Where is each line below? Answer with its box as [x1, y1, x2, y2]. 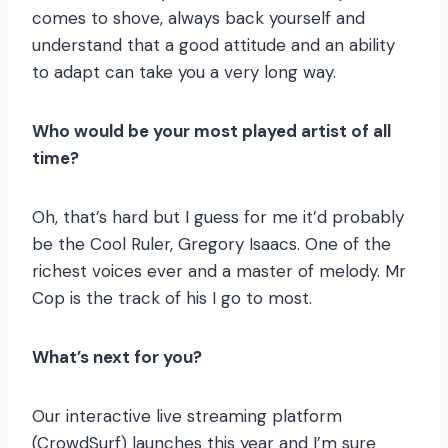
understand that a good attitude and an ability [32, 34, 395, 57]
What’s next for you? [32, 346, 202, 369]
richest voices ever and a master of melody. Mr [32, 260, 406, 283]
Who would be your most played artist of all [32, 120, 391, 143]
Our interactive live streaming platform [32, 405, 342, 428]
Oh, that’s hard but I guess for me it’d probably [32, 206, 404, 229]
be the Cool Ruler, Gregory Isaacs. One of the [32, 233, 391, 256]
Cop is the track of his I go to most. [32, 287, 312, 310]
